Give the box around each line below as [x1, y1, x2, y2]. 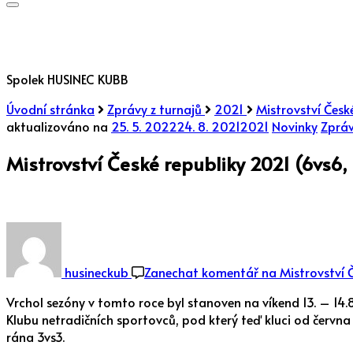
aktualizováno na [6, 117, 111, 135]
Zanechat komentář [144, 262, 258, 281]
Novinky [272, 117, 318, 135]
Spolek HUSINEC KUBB [6, 70, 128, 87]
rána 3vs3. [6, 327, 65, 345]
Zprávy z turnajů [107, 100, 205, 117]
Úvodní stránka [6, 100, 95, 117]
